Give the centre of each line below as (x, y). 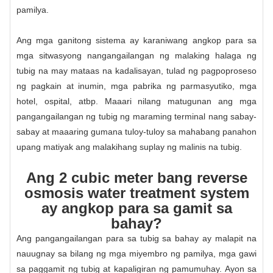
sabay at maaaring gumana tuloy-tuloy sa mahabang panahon (136, 131)
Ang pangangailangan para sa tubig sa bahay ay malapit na (136, 238)
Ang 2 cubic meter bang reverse (136, 177)
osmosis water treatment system (136, 193)
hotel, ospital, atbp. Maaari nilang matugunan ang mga (136, 101)
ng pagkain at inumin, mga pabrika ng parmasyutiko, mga (136, 86)
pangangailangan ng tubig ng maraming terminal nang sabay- (136, 116)
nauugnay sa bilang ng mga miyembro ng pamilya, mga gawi (136, 253)
